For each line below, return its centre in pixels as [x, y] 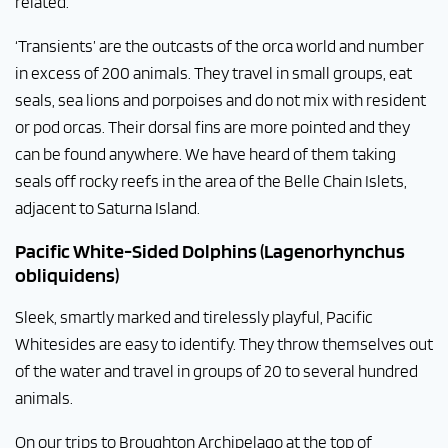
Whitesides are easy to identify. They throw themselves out [224, 344]
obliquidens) [67, 275]
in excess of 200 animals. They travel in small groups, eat [213, 73]
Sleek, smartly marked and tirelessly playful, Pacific [194, 317]
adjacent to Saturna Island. [107, 208]
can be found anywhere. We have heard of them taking [205, 154]
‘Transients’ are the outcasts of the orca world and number [219, 46]
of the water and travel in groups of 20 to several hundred [216, 371]
